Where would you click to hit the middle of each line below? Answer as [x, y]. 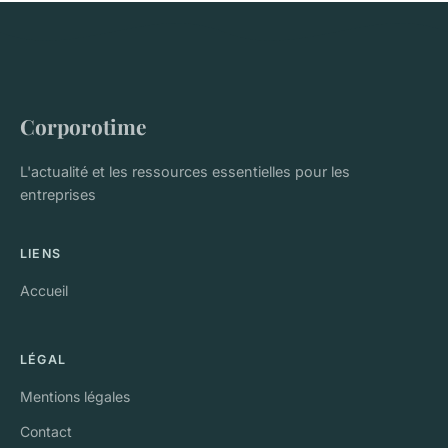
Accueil [44, 290]
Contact [46, 431]
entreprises [58, 194]
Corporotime [83, 125]
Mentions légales [75, 396]
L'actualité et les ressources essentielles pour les [185, 171]
